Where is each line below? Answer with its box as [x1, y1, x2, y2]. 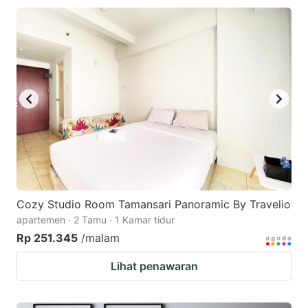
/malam [81, 231, 120, 245]
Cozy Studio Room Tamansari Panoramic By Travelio [16, 197, 291, 212]
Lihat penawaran [110, 259, 198, 274]
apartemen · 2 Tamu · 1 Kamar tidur [16, 214, 175, 226]
